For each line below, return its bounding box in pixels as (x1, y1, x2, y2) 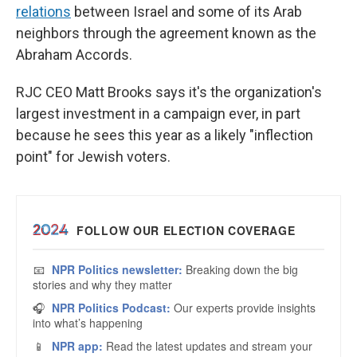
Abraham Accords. (16, 46, 132, 63)
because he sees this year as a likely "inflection (16, 127, 313, 143)
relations (16, 3, 71, 20)
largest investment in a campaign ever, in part (16, 105, 300, 122)
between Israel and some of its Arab (71, 3, 302, 20)
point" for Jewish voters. (16, 148, 171, 165)
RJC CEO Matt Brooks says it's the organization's (16, 84, 322, 100)
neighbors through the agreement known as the (16, 25, 316, 41)
